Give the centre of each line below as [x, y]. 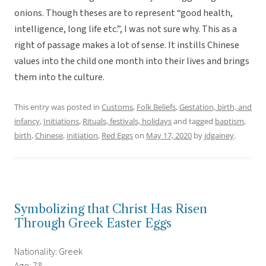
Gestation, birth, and [216, 107]
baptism [229, 121]
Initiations [61, 121]
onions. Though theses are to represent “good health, [123, 13]
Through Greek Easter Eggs [93, 224]
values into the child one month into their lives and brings [132, 61]
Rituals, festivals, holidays [127, 121]
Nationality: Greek [48, 252]
